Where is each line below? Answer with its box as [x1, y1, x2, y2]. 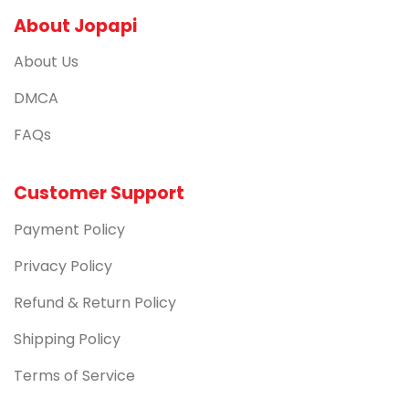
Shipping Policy [14, 328, 121, 350]
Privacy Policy [14, 255, 112, 277]
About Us [14, 50, 79, 72]
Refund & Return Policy [14, 291, 176, 313]
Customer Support [14, 181, 184, 206]
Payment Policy [14, 218, 125, 240]
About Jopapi [14, 13, 137, 38]
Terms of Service [14, 364, 135, 386]
